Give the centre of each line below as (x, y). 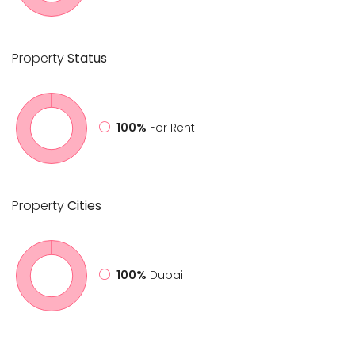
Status (86, 58)
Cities (83, 205)
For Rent (172, 128)
